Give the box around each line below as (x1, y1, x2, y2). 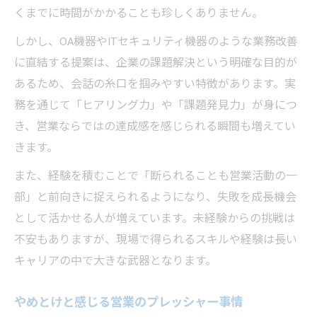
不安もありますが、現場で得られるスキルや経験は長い (14, 230, 297, 250)
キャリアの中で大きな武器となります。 (14, 251, 217, 271)
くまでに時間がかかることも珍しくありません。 (14, 4, 263, 23)
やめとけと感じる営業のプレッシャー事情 (14, 292, 243, 313)
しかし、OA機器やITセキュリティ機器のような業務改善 (14, 32, 298, 52)
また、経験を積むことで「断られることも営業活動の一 (14, 166, 297, 186)
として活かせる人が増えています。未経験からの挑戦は (14, 209, 295, 229)
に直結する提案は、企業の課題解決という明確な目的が (14, 53, 297, 73)
